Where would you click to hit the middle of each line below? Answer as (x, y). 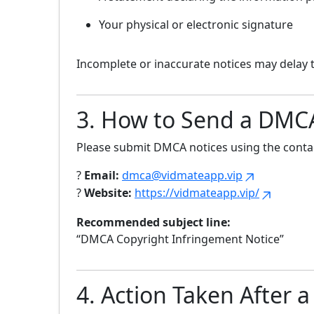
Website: (108, 193)
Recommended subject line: (153, 223)
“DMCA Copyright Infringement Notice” (180, 239)
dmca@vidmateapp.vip (182, 175)
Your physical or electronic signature (196, 24)
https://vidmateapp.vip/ (197, 193)
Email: (102, 175)
